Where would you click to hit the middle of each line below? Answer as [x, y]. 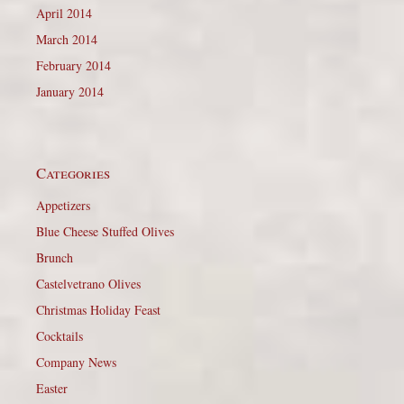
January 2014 [70, 92]
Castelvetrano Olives [88, 284]
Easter [52, 389]
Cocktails [60, 336]
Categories [73, 173]
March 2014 [67, 40]
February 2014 [73, 66]
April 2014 [64, 14]
